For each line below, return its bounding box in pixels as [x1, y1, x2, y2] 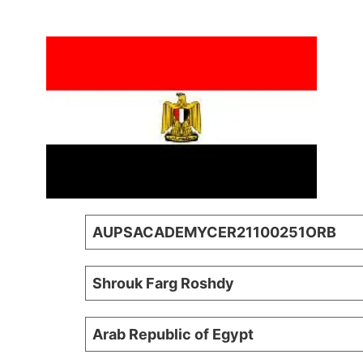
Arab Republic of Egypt [92, 326, 254, 344]
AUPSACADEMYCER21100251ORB [92, 224, 336, 241]
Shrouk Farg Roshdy [92, 275, 234, 293]
